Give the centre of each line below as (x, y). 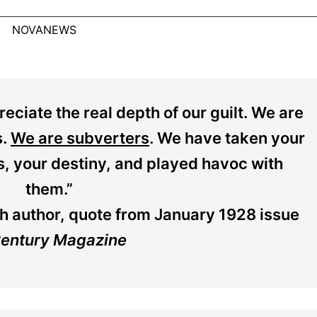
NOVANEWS (44, 30)
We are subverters (80, 138)
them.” (49, 189)
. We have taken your (227, 138)
